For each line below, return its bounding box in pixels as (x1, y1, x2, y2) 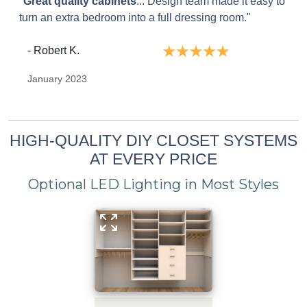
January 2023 (27, 73, 87, 85)
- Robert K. (27, 45, 79, 57)
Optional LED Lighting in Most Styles (28, 176, 279, 193)
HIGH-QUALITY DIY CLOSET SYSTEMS (10, 132, 297, 150)
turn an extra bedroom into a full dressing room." (19, 11, 251, 23)
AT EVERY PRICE (90, 150, 217, 169)
